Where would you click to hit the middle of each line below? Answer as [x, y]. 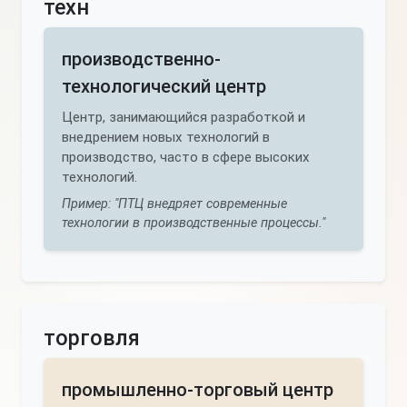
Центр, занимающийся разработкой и [184, 117]
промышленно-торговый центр [198, 390]
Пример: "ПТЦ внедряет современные [174, 204]
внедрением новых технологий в [166, 137]
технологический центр [164, 86]
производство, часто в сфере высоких [186, 157]
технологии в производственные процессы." [194, 223]
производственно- [141, 59]
